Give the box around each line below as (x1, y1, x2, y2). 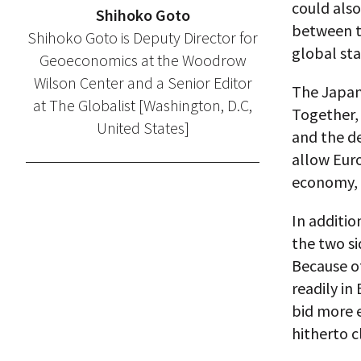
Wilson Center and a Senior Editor (33, 73, 252, 93)
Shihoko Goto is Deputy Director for (27, 27, 258, 48)
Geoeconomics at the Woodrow (39, 50, 247, 70)
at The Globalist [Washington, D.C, (33, 95, 252, 115)
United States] (96, 118, 189, 138)
